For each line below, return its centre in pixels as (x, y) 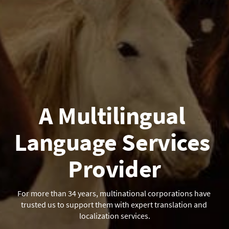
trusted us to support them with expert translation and (114, 204)
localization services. (114, 215)
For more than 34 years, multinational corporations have (114, 193)
